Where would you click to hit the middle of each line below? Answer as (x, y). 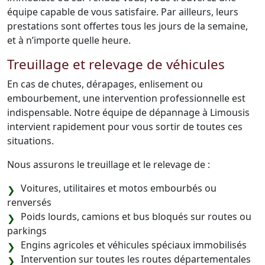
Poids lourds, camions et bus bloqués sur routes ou (136, 216)
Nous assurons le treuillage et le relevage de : (109, 164)
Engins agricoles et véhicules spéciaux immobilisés (134, 245)
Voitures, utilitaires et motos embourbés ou (119, 188)
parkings (27, 231)
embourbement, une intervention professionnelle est (126, 98)
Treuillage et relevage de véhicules (116, 64)
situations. (30, 141)
